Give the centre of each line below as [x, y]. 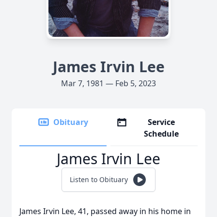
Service [162, 122]
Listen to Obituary [99, 179]
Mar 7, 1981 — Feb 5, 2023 [108, 83]
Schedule [162, 134]
